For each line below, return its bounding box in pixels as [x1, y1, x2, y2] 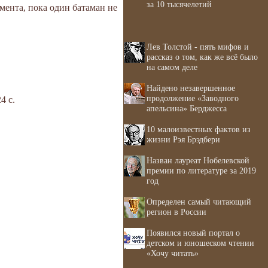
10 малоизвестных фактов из [147, 124, 251, 134]
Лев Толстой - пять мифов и [147, 42, 249, 51]
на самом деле [147, 62, 197, 72]
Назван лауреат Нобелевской [147, 156, 249, 165]
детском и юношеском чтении [147, 238, 254, 248]
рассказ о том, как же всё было [147, 52, 258, 62]
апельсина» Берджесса [147, 103, 227, 113]
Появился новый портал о [147, 228, 240, 237]
